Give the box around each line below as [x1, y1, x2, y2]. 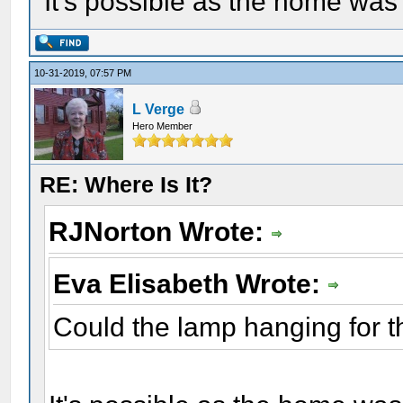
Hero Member [132, 121, 193, 131]
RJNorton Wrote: [49, 217, 272, 246]
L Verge [132, 102, 185, 117]
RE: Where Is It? [40, 172, 213, 197]
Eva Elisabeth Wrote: [53, 268, 328, 299]
